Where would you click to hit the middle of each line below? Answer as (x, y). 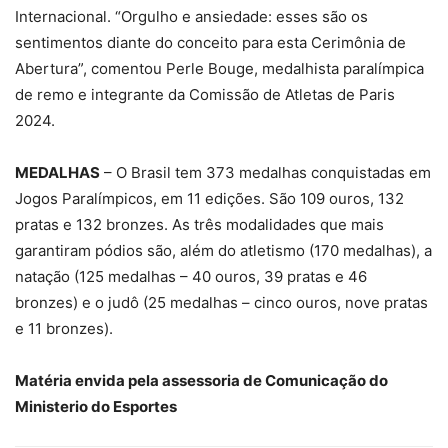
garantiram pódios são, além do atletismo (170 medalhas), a (223, 251)
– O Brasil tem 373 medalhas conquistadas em (265, 173)
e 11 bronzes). (64, 329)
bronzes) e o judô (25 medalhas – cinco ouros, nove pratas (221, 303)
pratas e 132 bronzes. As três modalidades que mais (199, 225)
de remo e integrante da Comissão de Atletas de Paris (205, 95)
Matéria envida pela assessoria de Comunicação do (201, 381)
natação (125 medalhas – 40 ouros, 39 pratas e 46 (191, 277)
